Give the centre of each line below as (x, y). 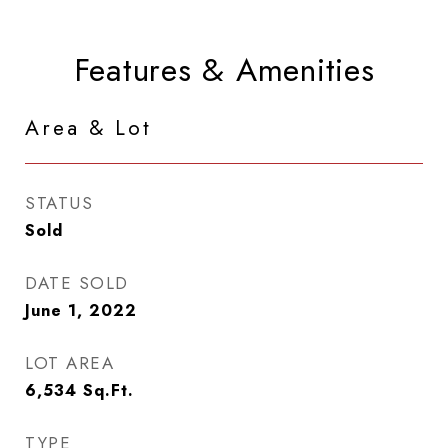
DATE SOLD (77, 283)
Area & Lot (88, 128)
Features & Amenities (224, 70)
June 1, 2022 (81, 310)
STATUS (59, 203)
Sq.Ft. (108, 390)
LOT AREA (69, 363)
